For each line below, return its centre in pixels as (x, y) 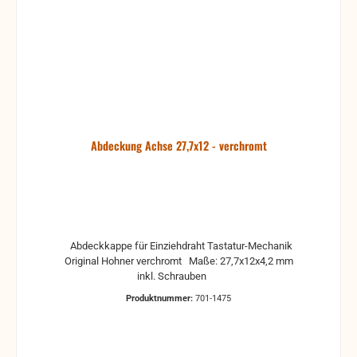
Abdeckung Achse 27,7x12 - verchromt (178, 146)
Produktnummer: (161, 298)
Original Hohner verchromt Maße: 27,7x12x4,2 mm (100, 261)
